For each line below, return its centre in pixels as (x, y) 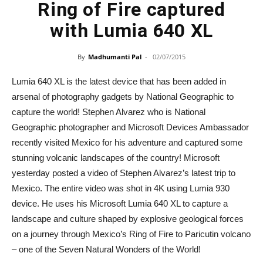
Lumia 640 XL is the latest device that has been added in (119, 81)
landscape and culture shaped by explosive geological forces (128, 219)
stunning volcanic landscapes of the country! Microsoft (116, 158)
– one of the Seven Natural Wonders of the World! (106, 249)
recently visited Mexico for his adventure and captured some (127, 142)
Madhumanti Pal (115, 57)
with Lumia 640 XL (131, 31)
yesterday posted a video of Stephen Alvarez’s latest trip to (124, 173)
